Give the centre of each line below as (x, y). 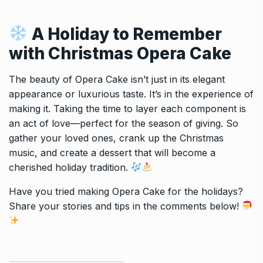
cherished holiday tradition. (70, 167)
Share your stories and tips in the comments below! (125, 206)
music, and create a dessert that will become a (112, 152)
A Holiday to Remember (127, 34)
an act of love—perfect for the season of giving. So (124, 123)
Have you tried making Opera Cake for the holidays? (126, 191)
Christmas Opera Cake (140, 53)
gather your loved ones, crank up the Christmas (116, 138)
